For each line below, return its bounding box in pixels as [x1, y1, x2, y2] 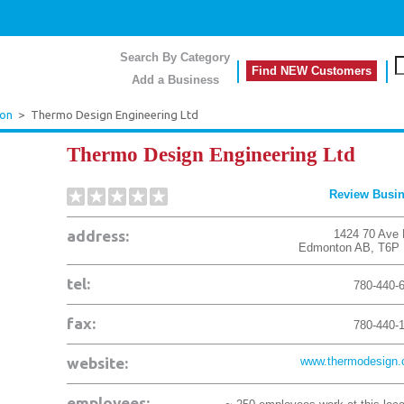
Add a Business [131, 73, 219, 87]
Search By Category [120, 50, 230, 64]
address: [67, 227, 129, 244]
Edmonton [298, 241, 352, 254]
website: [67, 354, 128, 372]
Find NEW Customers [252, 64, 372, 78]
